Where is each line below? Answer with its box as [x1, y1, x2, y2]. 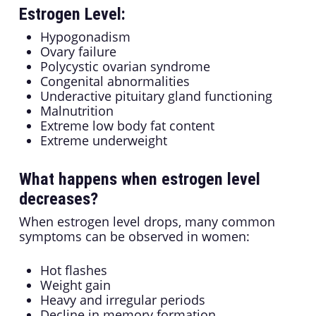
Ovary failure [39, 43, 116, 61]
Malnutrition [39, 102, 114, 120]
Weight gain [39, 276, 111, 294]
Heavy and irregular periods [39, 291, 205, 309]
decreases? [18, 189, 98, 209]
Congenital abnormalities [39, 73, 190, 90]
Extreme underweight [39, 132, 167, 150]
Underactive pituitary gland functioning [39, 87, 272, 105]
